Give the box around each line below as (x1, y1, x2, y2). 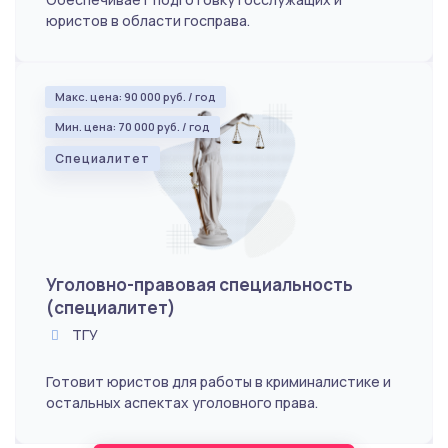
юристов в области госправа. (46, 10, 250, 30)
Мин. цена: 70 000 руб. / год (55, 118, 210, 134)
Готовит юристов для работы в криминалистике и (46, 371, 391, 391)
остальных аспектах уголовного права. (46, 392, 318, 412)
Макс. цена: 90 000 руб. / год (55, 88, 216, 104)
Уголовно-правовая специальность (46, 272, 353, 296)
